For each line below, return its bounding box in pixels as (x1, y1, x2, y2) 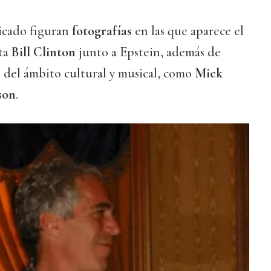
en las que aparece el (132, 22, 244, 39)
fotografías (72, 22, 132, 39)
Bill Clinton (11, 44, 76, 60)
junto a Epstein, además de (76, 44, 221, 60)
